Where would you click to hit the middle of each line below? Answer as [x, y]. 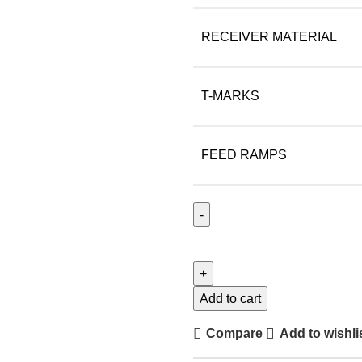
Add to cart [230, 298]
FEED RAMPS [244, 154]
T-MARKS [230, 95]
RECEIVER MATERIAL [269, 36]
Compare [235, 334]
